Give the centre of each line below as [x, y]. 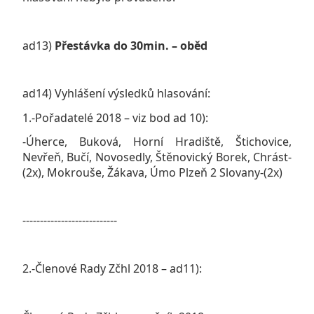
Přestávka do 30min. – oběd [131, 45]
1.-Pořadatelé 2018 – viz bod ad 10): [115, 117]
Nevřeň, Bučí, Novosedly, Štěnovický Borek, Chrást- [157, 157]
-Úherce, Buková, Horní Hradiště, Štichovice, [157, 141]
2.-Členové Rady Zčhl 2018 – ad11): [112, 269]
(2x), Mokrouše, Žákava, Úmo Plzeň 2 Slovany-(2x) [152, 172]
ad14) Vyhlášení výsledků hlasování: [116, 94]
